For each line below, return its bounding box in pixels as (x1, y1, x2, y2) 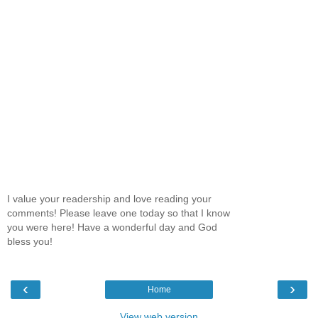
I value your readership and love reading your (7, 193, 212, 205)
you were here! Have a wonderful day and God (7, 221, 217, 234)
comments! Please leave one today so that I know (7, 207, 230, 219)
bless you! (7, 236, 53, 248)
